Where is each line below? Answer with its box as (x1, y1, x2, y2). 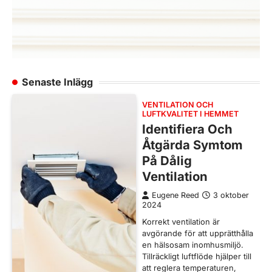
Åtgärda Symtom (142, 137, 243, 153)
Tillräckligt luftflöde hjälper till (142, 251, 251, 262)
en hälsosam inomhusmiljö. (142, 240, 243, 250)
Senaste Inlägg (22, 76, 93, 89)
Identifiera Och (142, 121, 233, 137)
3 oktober (213, 191, 249, 200)
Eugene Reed (152, 191, 199, 200)
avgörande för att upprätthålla (142, 228, 253, 239)
